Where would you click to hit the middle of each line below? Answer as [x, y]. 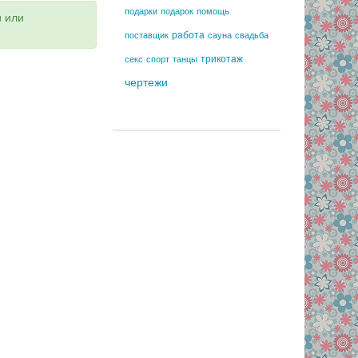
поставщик [147, 36]
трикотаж [222, 60]
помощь [213, 12]
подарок [177, 12]
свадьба [252, 36]
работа [188, 35]
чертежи [146, 83]
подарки [141, 12]
